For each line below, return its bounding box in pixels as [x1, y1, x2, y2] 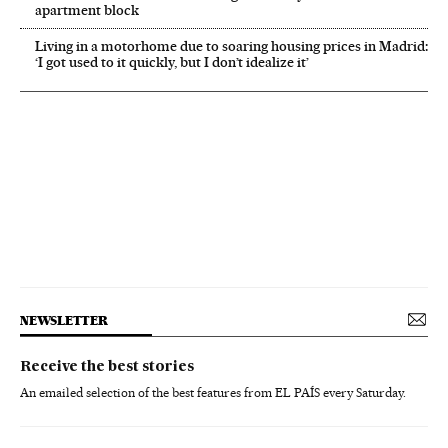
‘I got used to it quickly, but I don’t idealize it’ [35, 54, 309, 71]
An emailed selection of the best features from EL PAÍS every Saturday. [20, 385, 406, 401]
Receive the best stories [20, 360, 194, 375]
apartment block [35, 2, 139, 19]
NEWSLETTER [20, 313, 108, 329]
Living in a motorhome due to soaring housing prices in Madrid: [35, 38, 428, 55]
